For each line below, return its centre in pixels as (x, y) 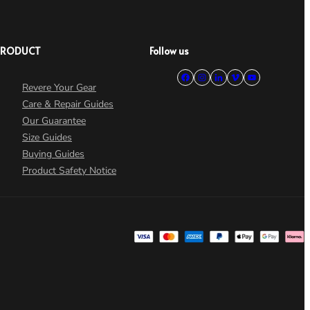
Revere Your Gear (59, 87)
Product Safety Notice (69, 170)
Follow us (169, 51)
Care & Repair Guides (68, 104)
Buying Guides (53, 154)
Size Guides (47, 137)
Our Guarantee (54, 120)
